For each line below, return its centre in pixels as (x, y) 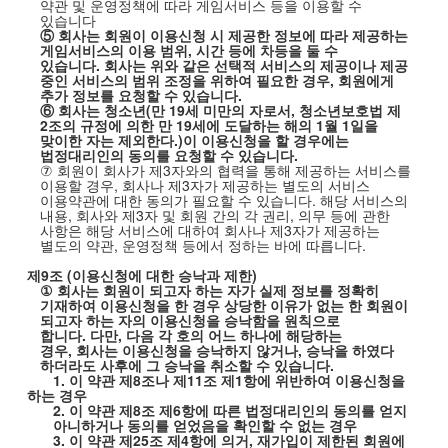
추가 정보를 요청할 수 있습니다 (138, 95)
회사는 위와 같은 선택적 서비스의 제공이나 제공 (255, 65)
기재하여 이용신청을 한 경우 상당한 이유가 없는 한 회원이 (223, 305)
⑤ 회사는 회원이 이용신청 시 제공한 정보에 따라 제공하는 (223, 35)
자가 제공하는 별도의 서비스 (279, 185)
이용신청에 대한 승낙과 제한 (161, 275)
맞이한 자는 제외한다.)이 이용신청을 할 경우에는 (194, 140)
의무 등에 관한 (343, 215)
